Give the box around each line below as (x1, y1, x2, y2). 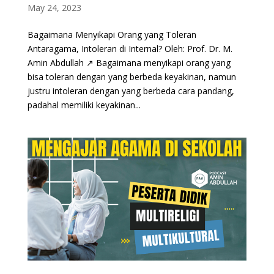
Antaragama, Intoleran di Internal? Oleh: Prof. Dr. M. (27, 42, 232, 54)
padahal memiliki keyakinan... (27, 98, 141, 111)
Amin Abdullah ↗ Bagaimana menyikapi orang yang (27, 56, 231, 68)
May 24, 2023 (27, 1, 81, 13)
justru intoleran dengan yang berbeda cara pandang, (27, 84, 234, 97)
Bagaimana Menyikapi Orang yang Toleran (27, 28, 196, 40)
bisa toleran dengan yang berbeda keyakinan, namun (27, 70, 236, 83)
